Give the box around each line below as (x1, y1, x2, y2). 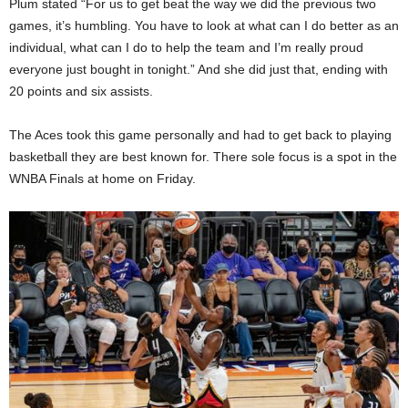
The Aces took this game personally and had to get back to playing (9, 127, 392, 142)
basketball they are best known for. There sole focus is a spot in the (9, 148, 397, 164)
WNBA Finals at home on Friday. (9, 170, 196, 186)
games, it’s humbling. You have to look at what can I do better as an (9, 17, 399, 33)
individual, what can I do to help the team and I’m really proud (9, 39, 363, 55)
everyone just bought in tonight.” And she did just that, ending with (9, 61, 388, 76)
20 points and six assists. (9, 83, 153, 98)
